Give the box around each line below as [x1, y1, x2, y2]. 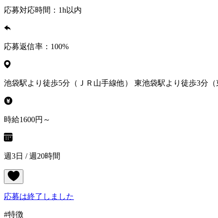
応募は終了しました [4, 192, 74, 201]
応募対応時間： [4, 6, 58, 15]
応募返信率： [4, 42, 51, 51]
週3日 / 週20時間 [4, 152, 60, 161]
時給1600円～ [4, 115, 51, 124]
